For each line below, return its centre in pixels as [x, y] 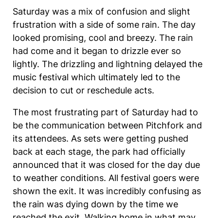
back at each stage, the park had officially [99, 151]
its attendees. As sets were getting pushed [100, 138]
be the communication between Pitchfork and [107, 125]
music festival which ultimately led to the [96, 77]
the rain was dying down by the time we [95, 204]
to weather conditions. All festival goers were [106, 178]
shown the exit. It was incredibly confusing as [107, 191]
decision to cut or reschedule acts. [84, 90]
